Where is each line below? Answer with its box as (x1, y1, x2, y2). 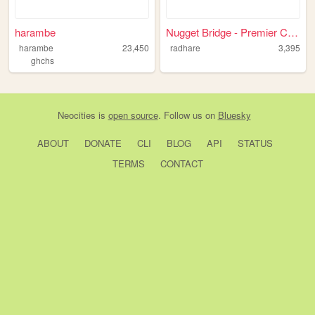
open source (108, 108, 158, 122)
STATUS (237, 136, 273, 150)
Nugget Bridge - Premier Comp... (288, 25, 299, 40)
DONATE (84, 136, 122, 150)
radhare (169, 41, 200, 54)
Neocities (57, 108, 96, 122)
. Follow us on (157, 108, 218, 122)
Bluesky (217, 108, 251, 122)
